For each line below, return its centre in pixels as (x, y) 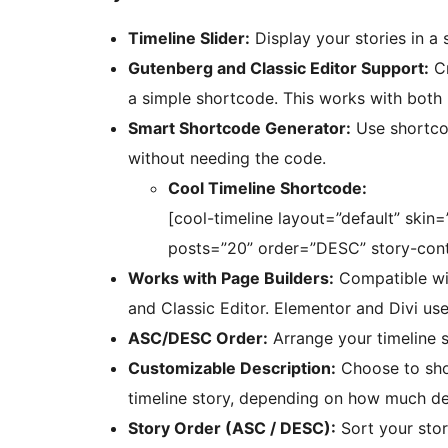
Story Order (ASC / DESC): (232, 428)
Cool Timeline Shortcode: (267, 188)
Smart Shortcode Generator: (239, 128)
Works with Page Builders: (231, 278)
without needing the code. (227, 158)
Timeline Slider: (189, 38)
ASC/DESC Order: (198, 338)
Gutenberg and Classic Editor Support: (278, 68)
